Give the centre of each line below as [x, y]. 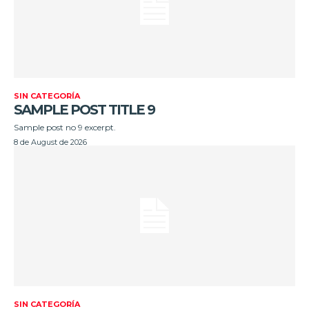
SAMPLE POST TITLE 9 [84, 109]
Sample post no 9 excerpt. [65, 127]
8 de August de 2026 [50, 142]
